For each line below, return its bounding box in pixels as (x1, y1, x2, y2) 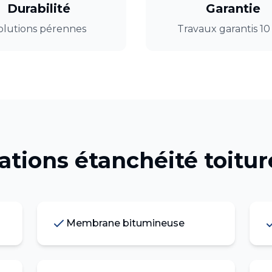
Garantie (206, 1, 260, 16)
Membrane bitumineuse (66, 217, 185, 229)
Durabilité (7, 1, 70, 16)
